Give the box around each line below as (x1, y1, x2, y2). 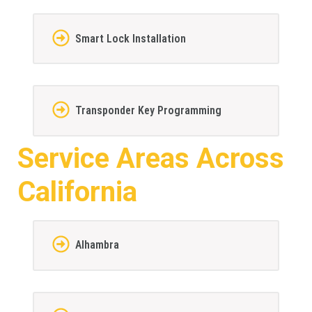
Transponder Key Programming (75, 103, 221, 117)
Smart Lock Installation (75, 31, 186, 45)
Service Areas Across (17, 141, 284, 175)
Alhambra (75, 238, 119, 252)
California (17, 175, 137, 208)
